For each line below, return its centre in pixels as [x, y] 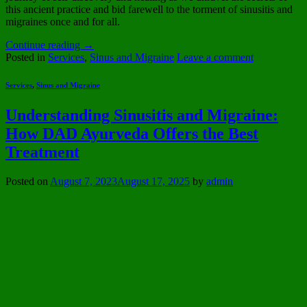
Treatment [42, 152]
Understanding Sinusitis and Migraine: [142, 115]
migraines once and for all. [63, 22]
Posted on [28, 181]
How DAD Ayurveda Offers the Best [132, 133]
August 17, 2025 [153, 181]
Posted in [27, 58]
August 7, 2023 [84, 181]
